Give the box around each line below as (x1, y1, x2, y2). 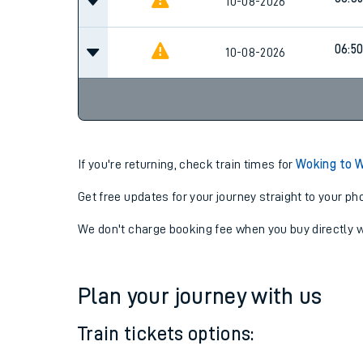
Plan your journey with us (78, 285, 322, 308)
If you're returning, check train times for (78, 158, 297, 171)
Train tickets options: (78, 324, 254, 344)
